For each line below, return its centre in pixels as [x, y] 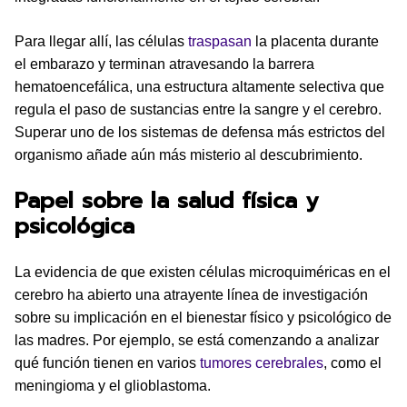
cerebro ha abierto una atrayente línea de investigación [191, 295]
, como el [352, 363]
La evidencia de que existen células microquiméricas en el [203, 273]
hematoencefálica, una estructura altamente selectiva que [199, 87]
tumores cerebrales [262, 363]
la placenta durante [315, 42]
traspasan [220, 42]
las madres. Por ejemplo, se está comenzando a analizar [197, 341]
